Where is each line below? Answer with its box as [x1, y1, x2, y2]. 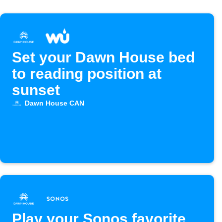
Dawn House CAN [24, 99, 84, 108]
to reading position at [12, 65, 162, 82]
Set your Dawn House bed [12, 49, 195, 66]
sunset [12, 82, 60, 99]
